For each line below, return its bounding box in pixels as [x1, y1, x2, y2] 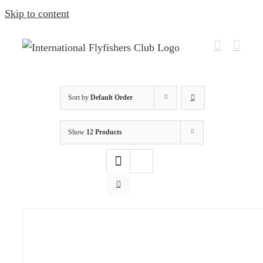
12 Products [86, 128, 122, 136]
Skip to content [5, 8, 69, 19]
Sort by [68, 93, 90, 102]
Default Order [90, 93, 133, 102]
